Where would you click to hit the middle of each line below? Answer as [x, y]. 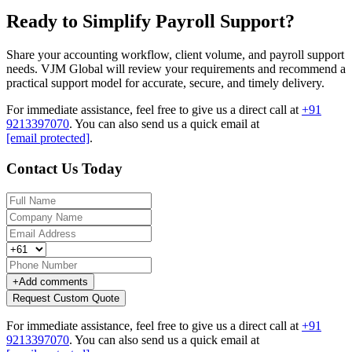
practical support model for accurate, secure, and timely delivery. [165, 83]
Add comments [53, 281]
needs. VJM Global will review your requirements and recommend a [176, 69]
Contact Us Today [64, 168]
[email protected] [48, 138]
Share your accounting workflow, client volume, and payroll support [175, 55]
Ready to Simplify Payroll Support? [150, 22]
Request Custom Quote [66, 298]
